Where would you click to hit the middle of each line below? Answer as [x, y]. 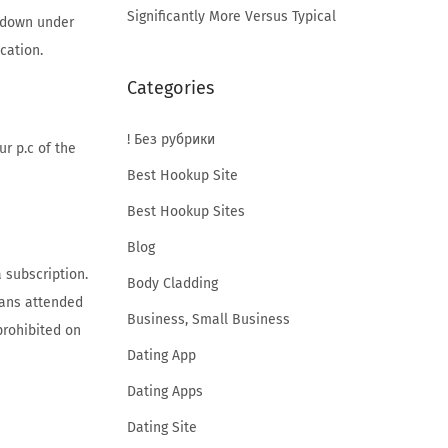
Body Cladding [172, 283]
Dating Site [162, 427]
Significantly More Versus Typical [231, 16]
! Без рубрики [171, 139]
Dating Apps [165, 391]
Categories [170, 87]
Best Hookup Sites [186, 211]
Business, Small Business [208, 319]
